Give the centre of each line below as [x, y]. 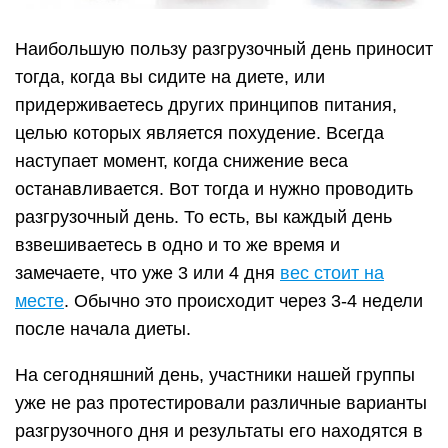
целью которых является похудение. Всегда [199, 133]
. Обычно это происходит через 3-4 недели [243, 301]
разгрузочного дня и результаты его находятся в [219, 431]
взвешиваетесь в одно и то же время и [177, 245]
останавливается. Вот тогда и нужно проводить [214, 189]
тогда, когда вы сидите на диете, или [170, 77]
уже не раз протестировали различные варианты [221, 403]
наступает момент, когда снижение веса [181, 161]
